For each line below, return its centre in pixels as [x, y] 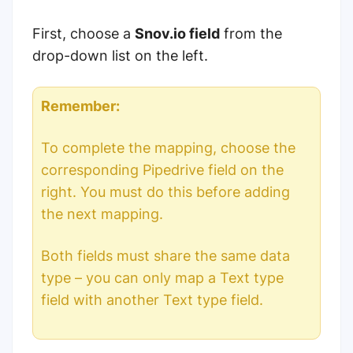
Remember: [80, 106]
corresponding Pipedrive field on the [162, 170]
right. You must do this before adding [165, 192]
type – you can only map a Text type [162, 278]
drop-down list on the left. [120, 56]
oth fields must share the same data [170, 256]
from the [251, 34]
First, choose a [84, 34]
